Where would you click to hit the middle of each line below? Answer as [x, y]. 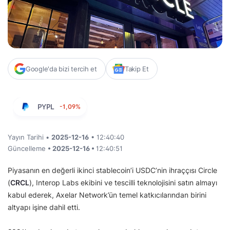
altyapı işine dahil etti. [44, 207]
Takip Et [137, 69]
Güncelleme [28, 148]
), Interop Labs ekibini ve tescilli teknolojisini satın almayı [123, 182]
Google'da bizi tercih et [61, 69]
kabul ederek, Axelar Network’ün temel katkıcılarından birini [107, 195]
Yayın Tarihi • [30, 137]
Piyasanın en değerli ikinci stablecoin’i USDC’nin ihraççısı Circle [112, 170]
